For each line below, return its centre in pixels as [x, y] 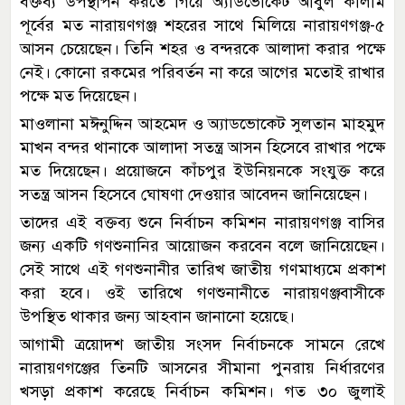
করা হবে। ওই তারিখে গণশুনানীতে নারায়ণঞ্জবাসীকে [202, 292]
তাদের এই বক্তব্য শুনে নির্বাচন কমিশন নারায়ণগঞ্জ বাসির [202, 222]
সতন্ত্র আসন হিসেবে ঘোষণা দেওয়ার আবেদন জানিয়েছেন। [194, 194]
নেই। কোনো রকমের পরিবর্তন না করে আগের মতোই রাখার [202, 72]
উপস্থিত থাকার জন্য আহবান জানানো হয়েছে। [157, 316]
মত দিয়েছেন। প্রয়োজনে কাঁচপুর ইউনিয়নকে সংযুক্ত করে [202, 170]
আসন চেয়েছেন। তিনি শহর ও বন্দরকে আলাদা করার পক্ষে [202, 48]
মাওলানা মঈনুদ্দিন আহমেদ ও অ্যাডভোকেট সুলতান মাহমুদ [202, 123]
